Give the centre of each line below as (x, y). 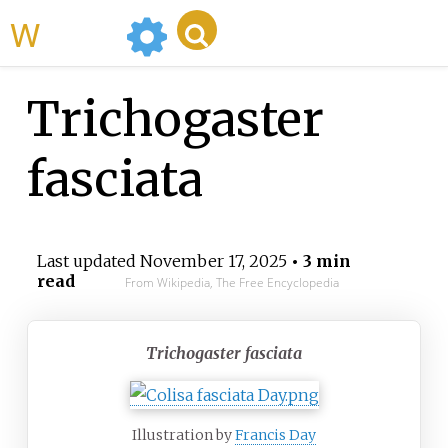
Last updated (88, 261)
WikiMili (79, 33)
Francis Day (275, 435)
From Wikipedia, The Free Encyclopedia (231, 283)
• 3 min (318, 261)
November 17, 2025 (213, 261)
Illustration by (183, 435)
